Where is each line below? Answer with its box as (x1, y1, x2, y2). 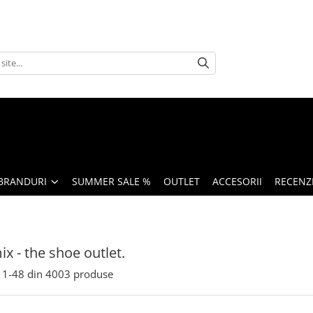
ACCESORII (212, 175, 262, 188)
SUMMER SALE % (72, 175, 151, 188)
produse (73, 267, 113, 281)
